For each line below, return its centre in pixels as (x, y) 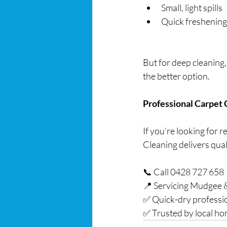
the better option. (176, 76)
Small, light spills (192, 8)
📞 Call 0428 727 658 (183, 172)
